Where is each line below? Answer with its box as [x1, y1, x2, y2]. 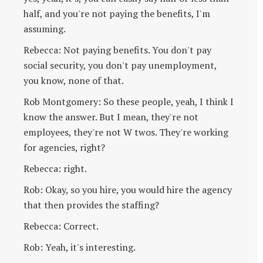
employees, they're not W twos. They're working [23, 125, 228, 139]
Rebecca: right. [23, 161, 87, 175]
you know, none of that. [23, 73, 124, 87]
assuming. [23, 22, 66, 35]
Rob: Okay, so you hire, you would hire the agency [23, 183, 232, 196]
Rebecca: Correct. [23, 219, 99, 232]
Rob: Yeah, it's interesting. [23, 240, 136, 254]
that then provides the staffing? [23, 198, 159, 211]
